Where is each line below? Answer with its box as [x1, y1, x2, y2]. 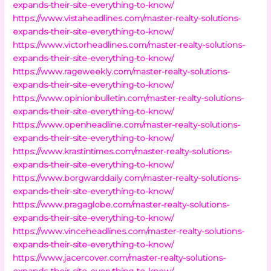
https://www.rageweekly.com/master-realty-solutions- [13, 66, 230, 76]
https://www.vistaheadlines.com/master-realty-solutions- [13, 13, 241, 23]
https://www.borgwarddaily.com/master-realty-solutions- [13, 172, 241, 183]
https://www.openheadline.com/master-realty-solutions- [13, 119, 241, 129]
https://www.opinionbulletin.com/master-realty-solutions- [13, 93, 244, 103]
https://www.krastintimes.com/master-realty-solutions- [13, 146, 232, 156]
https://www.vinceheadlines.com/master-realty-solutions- [13, 226, 245, 236]
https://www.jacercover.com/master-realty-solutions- [13, 252, 226, 263]
